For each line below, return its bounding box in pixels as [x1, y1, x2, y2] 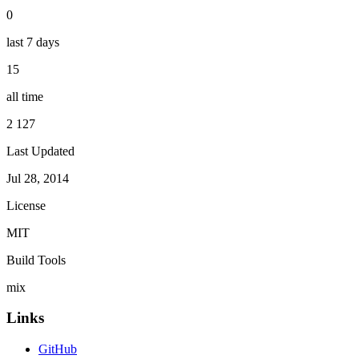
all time [6, 89, 43, 103]
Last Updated [6, 143, 75, 158]
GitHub [38, 341, 77, 356]
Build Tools [6, 252, 66, 267]
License [6, 198, 46, 212]
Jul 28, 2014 [6, 171, 69, 185]
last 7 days [6, 34, 59, 49]
